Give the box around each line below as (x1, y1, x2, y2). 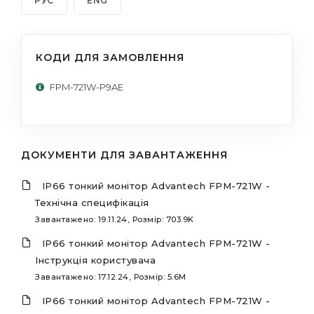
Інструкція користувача (35, 254, 156, 266)
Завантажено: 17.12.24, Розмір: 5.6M (35, 271, 186, 282)
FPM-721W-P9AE (50, 81, 123, 93)
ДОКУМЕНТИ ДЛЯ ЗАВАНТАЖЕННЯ (21, 148, 228, 161)
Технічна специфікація (35, 196, 149, 208)
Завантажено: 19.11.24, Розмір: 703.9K (35, 214, 194, 224)
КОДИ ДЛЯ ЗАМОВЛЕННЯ (36, 50, 184, 64)
